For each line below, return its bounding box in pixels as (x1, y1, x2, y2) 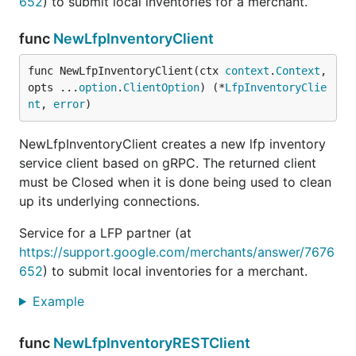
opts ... (28, 81, 79, 94)
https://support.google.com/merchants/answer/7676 (19, 244, 335, 260)
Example (32, 293, 88, 309)
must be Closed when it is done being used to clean (19, 174, 331, 190)
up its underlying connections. (19, 193, 199, 209)
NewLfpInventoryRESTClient (53, 335, 250, 351)
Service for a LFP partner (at (19, 225, 192, 241)
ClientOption (123, 81, 199, 94)
